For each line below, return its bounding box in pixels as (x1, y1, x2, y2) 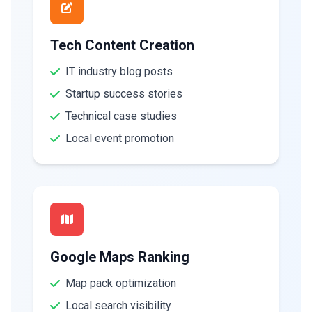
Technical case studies (65, 109, 177, 123)
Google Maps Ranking (50, 249, 189, 265)
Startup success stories (65, 87, 182, 100)
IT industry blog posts (65, 65, 173, 78)
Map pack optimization (65, 276, 176, 290)
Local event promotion (65, 132, 174, 145)
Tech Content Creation (50, 37, 194, 54)
